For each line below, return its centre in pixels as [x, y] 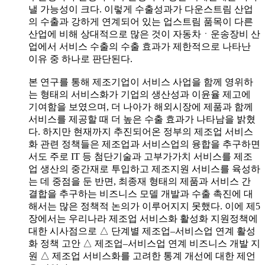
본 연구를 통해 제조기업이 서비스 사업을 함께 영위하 [141, 82]
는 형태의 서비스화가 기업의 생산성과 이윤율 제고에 [140, 94]
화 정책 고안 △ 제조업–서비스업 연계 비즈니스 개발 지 [144, 243]
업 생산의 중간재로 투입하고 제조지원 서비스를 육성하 [144, 169]
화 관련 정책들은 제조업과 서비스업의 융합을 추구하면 [144, 144]
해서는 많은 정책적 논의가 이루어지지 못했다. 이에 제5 [144, 206]
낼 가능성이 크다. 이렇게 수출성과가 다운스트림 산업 [141, 9]
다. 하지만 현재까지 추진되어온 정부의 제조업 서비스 [141, 131]
